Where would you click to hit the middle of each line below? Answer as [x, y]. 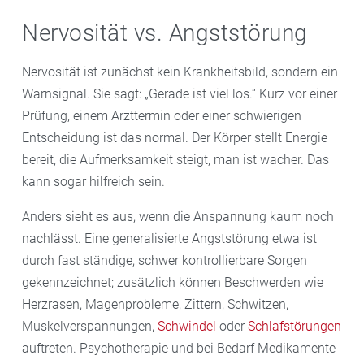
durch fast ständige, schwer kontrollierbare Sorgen [165, 260]
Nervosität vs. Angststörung [165, 32]
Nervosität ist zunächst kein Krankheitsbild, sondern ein [180, 71]
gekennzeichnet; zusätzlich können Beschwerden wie [173, 282]
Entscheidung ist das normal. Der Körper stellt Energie [175, 137]
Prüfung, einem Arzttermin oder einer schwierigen [162, 115]
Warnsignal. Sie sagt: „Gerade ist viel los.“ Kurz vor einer [180, 93]
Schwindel [187, 326]
